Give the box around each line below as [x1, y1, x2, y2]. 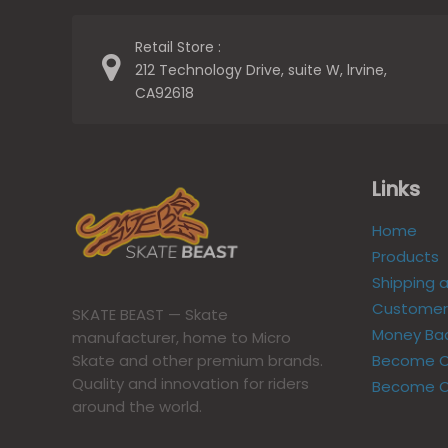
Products [372, 245, 439, 267]
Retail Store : [135, 36, 221, 57]
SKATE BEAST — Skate [72, 304, 228, 326]
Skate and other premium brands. [72, 350, 323, 372]
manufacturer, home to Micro [72, 327, 291, 349]
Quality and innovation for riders [72, 373, 309, 395]
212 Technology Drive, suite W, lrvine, [135, 59, 387, 80]
